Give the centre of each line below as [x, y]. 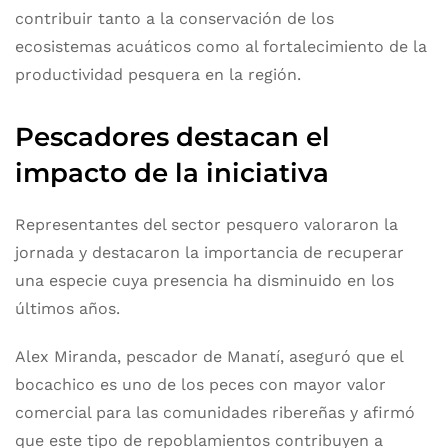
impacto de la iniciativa [172, 173]
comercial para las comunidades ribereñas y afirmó [215, 412]
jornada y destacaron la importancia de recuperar [209, 252]
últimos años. [67, 308]
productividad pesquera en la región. [158, 74]
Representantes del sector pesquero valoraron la [206, 224]
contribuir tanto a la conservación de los [174, 18]
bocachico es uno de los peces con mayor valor [200, 384]
